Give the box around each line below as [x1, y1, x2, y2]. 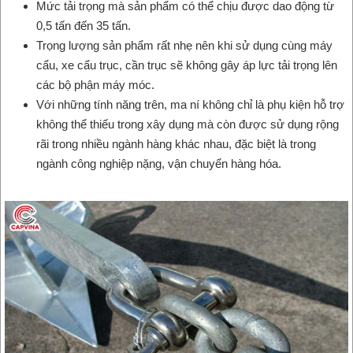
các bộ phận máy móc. [36, 77, 154, 91]
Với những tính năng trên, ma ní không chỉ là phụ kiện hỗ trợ [36, 97, 344, 111]
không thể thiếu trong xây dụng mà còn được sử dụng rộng [36, 117, 339, 131]
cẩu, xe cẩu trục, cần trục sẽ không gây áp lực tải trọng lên [36, 58, 337, 72]
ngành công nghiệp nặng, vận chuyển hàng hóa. [36, 156, 281, 170]
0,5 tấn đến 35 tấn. [36, 18, 131, 32]
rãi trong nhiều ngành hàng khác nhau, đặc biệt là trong [36, 136, 316, 150]
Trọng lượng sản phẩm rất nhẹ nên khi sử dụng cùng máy [36, 38, 333, 52]
